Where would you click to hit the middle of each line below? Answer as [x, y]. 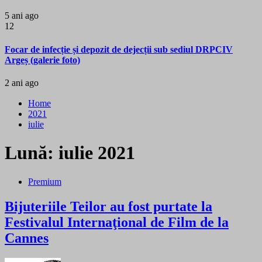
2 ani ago [22, 82]
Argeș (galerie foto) [42, 60]
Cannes [27, 238]
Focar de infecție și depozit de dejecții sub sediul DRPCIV [119, 49]
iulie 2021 [97, 153]
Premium [45, 181]
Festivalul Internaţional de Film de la [117, 222]
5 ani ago [22, 16]
